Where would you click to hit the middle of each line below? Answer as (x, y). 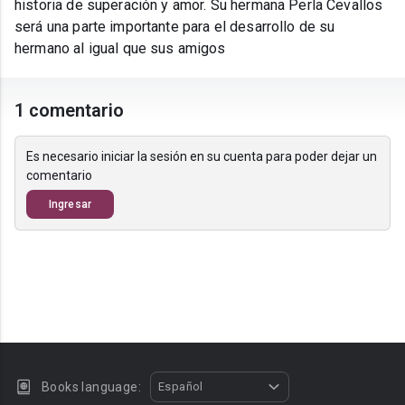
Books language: (91, 387)
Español (181, 386)
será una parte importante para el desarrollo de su (175, 27)
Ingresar (70, 205)
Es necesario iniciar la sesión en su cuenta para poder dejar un (202, 157)
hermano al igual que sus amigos (120, 49)
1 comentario (70, 111)
